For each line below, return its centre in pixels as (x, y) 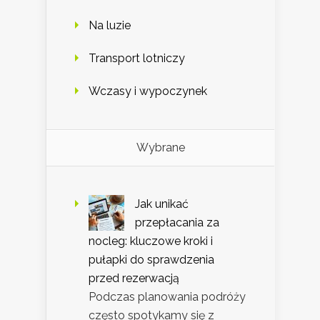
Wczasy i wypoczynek (148, 91)
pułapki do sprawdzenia (151, 259)
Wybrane (160, 147)
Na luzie (110, 25)
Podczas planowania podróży (167, 296)
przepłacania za (177, 222)
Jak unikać (162, 204)
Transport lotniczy (137, 58)
